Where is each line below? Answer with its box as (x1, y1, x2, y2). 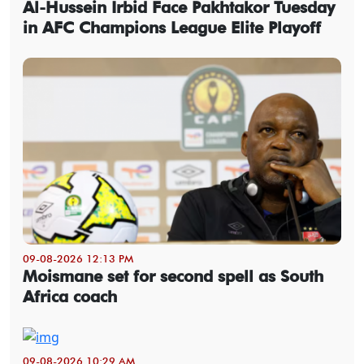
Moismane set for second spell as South (23, 266, 323, 286)
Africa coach (23, 286, 117, 306)
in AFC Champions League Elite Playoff (23, 17, 321, 37)
